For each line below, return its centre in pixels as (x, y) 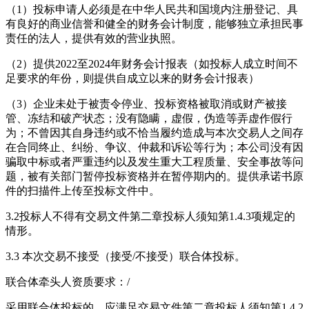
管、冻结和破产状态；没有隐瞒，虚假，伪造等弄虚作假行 (149, 118)
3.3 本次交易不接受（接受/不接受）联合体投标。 (127, 256)
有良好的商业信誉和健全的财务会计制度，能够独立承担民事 (154, 23)
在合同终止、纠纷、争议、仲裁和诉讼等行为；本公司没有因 (154, 147)
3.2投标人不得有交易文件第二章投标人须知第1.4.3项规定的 (150, 216)
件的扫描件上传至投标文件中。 (83, 190)
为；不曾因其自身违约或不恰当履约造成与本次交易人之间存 (154, 132)
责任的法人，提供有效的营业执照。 (94, 38)
